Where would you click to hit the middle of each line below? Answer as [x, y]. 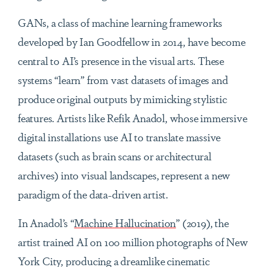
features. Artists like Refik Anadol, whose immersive [133, 118]
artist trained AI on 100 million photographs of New [133, 242]
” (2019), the [202, 223]
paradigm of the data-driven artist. [93, 194]
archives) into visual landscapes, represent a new [124, 175]
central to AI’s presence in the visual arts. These [121, 60]
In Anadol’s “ [46, 223]
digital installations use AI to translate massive [119, 137]
